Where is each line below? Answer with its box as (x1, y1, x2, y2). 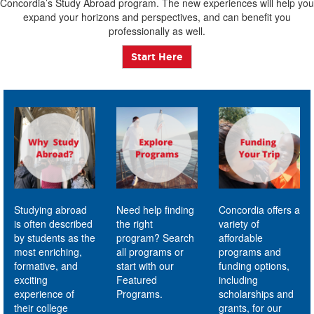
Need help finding (116, 202, 194, 217)
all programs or (116, 244, 184, 259)
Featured (116, 272, 157, 287)
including (218, 272, 258, 287)
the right (116, 216, 153, 231)
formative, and (14, 258, 78, 273)
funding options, (218, 258, 289, 273)
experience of (14, 286, 74, 301)
